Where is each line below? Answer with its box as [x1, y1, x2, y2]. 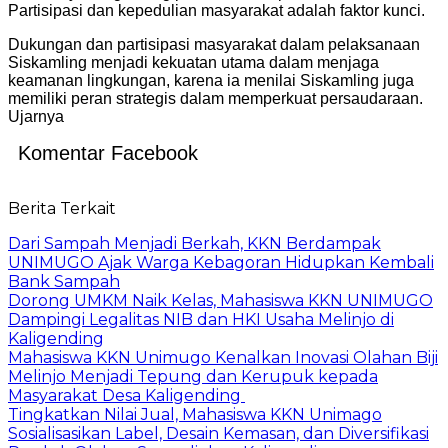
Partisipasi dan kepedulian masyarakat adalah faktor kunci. [8, 2, 425, 20]
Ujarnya [8, 108, 64, 126]
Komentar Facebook [18, 142, 198, 165]
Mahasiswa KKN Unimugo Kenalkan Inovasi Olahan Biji [8, 348, 438, 368]
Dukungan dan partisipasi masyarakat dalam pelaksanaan [8, 36, 420, 54]
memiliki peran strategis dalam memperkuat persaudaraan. [8, 90, 423, 108]
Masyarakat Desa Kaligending [8, 386, 245, 406]
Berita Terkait [8, 199, 116, 219]
